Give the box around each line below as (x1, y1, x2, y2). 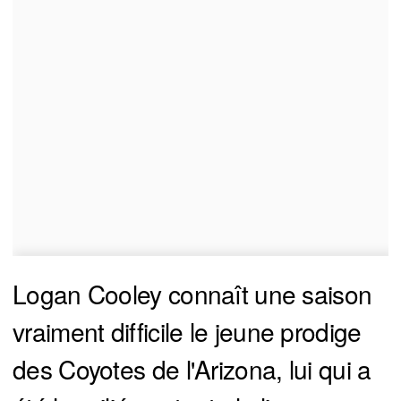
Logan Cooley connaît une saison (13, 276, 372, 312)
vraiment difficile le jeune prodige (13, 313, 362, 350)
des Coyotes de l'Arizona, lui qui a (13, 351, 371, 388)
